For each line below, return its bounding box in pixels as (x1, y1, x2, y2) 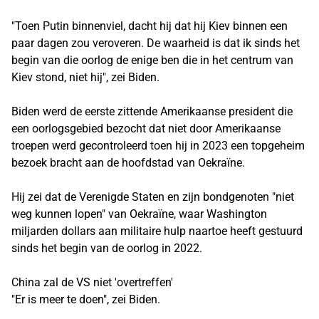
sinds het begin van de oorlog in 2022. (11, 241, 202, 255)
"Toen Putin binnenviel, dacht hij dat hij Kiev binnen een (11, 19, 288, 33)
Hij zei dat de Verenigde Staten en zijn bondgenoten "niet (11, 190, 294, 204)
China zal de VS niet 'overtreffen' (11, 276, 173, 289)
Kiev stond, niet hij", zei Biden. (11, 70, 159, 84)
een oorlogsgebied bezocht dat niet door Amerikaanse (11, 122, 281, 135)
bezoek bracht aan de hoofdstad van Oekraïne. (11, 156, 245, 169)
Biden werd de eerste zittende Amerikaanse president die (11, 105, 293, 118)
